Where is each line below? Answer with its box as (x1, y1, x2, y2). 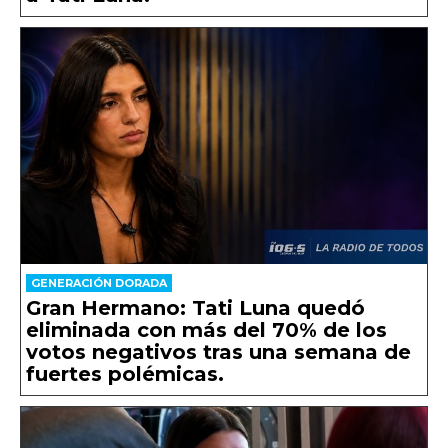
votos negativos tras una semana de (26, 339, 411, 364)
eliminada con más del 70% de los (26, 317, 387, 342)
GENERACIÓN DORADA (31, 275, 167, 290)
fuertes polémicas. (26, 361, 224, 386)
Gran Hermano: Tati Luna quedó (26, 295, 365, 320)
